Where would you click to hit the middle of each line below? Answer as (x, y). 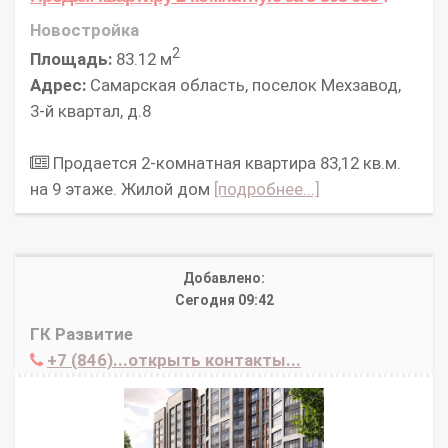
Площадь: (71, 59)
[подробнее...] (267, 189)
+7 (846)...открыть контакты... (174, 360)
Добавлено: (224, 278)
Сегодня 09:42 (224, 300)
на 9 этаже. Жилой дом (122, 189)
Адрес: (58, 85)
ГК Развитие (81, 334)
